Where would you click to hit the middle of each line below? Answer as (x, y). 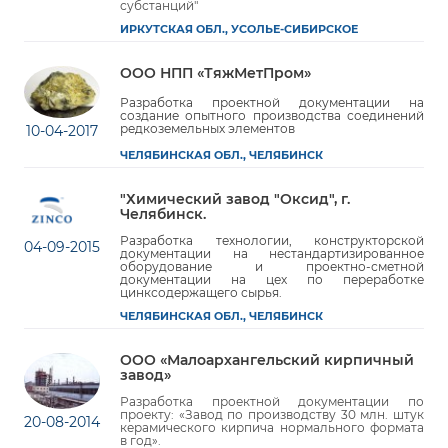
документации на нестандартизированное (272, 254)
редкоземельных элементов (207, 129)
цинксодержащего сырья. (201, 293)
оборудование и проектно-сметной (272, 267)
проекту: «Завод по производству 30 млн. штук (272, 415)
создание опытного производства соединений (272, 116)
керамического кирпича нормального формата (272, 428)
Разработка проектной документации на (272, 103)
